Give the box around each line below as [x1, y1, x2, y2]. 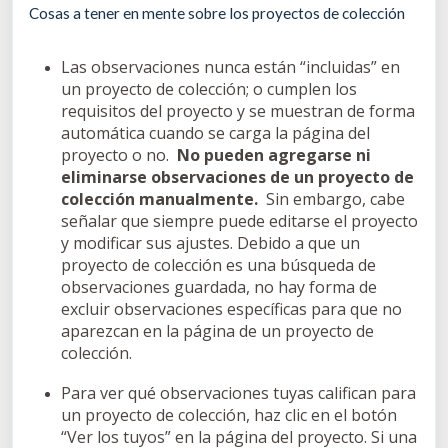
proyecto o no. [61, 144, 173, 167]
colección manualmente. [61, 188, 258, 211]
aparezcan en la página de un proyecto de [61, 320, 374, 343]
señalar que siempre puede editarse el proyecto [61, 210, 418, 233]
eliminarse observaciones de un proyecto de [61, 166, 414, 189]
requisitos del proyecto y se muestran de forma [61, 100, 415, 123]
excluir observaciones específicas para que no [61, 298, 402, 321]
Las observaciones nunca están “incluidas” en [61, 56, 400, 79]
